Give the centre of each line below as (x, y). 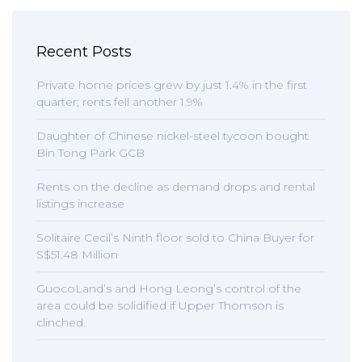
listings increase (80, 204)
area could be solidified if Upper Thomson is (160, 305)
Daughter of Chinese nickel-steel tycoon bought (173, 136)
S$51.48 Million (77, 255)
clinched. (61, 322)
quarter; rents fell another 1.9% (120, 102)
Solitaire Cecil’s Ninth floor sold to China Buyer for (175, 238)
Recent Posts (84, 52)
